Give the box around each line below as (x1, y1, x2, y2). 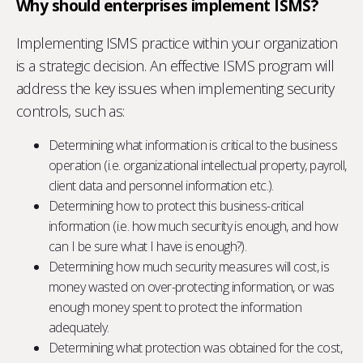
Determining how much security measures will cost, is (49, 257, 330, 275)
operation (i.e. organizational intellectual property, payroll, (49, 156, 347, 174)
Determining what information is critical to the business (49, 135, 338, 154)
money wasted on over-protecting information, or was (49, 277, 335, 296)
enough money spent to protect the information (49, 297, 302, 316)
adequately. (49, 318, 109, 336)
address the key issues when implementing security (16, 78, 335, 98)
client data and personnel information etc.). (49, 176, 274, 194)
